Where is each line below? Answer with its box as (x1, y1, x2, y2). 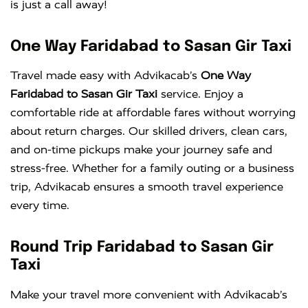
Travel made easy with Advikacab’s (10, 69, 201, 82)
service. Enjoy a (157, 87, 243, 101)
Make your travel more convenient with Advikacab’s (10, 287, 287, 301)
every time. (10, 199, 69, 212)
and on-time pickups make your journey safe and (10, 143, 272, 157)
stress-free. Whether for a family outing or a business (10, 162, 294, 175)
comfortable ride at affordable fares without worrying (10, 106, 296, 120)
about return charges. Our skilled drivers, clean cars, (10, 124, 287, 138)
